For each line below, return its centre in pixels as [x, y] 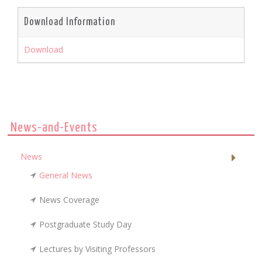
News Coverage [70, 199]
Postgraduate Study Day [86, 224]
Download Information [70, 22]
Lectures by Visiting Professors [98, 249]
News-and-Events [54, 127]
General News [66, 175]
